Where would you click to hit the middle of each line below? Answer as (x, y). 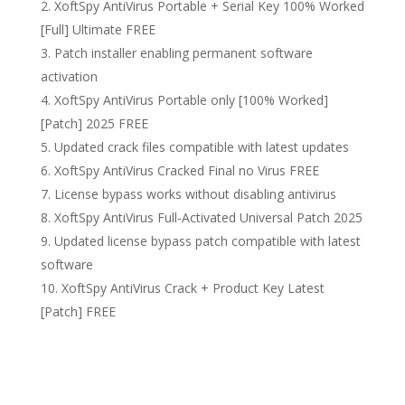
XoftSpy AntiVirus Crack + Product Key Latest (193, 288)
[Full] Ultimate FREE (98, 29)
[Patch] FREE (78, 311)
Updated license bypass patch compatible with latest (207, 241)
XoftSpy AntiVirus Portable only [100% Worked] (191, 100)
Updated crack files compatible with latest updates (201, 147)
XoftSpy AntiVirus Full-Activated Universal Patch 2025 (208, 217)
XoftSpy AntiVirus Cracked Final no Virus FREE (186, 170)
